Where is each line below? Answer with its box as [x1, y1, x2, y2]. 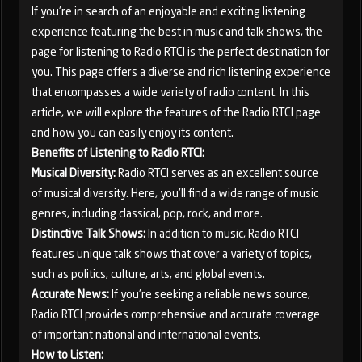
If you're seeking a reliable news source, [112, 285, 310, 303]
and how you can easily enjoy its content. [32, 124, 234, 141]
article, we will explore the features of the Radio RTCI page [32, 103, 321, 121]
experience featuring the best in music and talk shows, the [32, 23, 322, 40]
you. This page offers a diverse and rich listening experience [32, 63, 330, 81]
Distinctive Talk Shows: [32, 225, 145, 242]
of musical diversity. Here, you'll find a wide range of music [32, 184, 318, 202]
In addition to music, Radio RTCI [145, 225, 299, 242]
